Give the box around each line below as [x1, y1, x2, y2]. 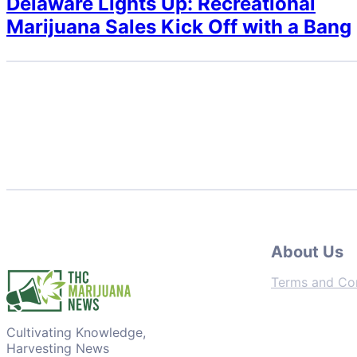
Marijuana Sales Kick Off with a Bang [6, 14, 351, 38]
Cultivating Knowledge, [6, 324, 146, 341]
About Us [271, 241, 343, 261]
